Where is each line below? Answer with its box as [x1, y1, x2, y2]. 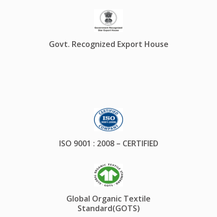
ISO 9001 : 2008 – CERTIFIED [59, 138, 158, 149]
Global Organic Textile [66, 193, 151, 204]
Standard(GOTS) [77, 202, 140, 214]
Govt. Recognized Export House [48, 39, 169, 50]
